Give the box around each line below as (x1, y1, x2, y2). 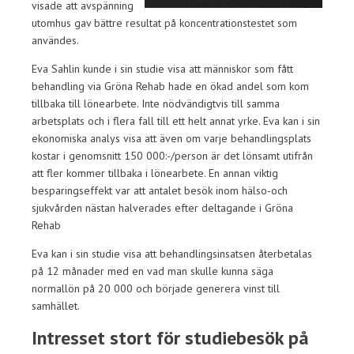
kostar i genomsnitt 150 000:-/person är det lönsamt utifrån (32, 149, 313, 163)
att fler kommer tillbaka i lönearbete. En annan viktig (32, 166, 278, 180)
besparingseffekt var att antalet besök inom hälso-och (32, 183, 288, 198)
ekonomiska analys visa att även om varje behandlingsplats (32, 131, 311, 145)
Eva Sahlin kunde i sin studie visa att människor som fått (32, 62, 293, 76)
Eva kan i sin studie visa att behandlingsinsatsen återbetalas (32, 247, 312, 261)
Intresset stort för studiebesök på (32, 326, 309, 350)
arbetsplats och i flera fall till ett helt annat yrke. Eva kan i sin (32, 114, 320, 128)
